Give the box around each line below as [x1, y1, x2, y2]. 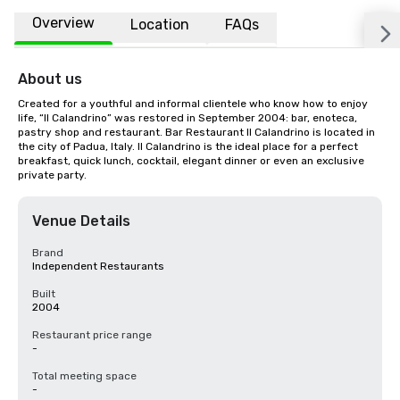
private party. [18, 169, 87, 181]
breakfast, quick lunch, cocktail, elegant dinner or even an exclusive [18, 154, 364, 167]
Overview [32, 14, 95, 31]
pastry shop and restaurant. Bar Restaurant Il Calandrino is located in [18, 126, 375, 138]
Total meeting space [32, 370, 137, 382]
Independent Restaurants [32, 260, 164, 272]
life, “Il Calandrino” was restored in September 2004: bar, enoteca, [18, 112, 357, 124]
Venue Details [32, 212, 130, 229]
